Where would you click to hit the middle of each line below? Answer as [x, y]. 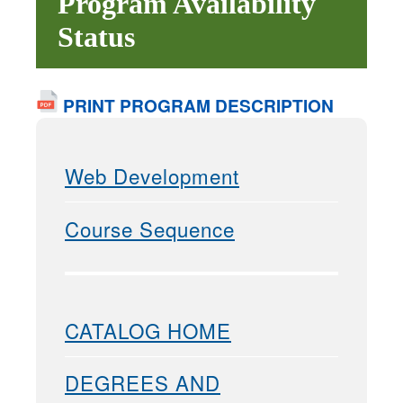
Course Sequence [150, 229]
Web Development [152, 176]
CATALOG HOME [148, 330]
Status [96, 37]
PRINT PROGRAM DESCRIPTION [196, 106]
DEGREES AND [143, 383]
